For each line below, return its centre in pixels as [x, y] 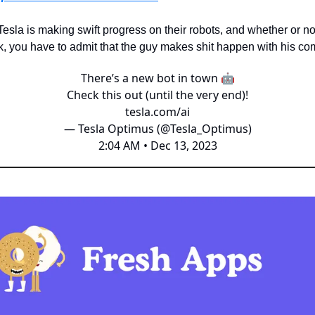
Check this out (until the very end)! [157, 95]
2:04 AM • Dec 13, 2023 [157, 145]
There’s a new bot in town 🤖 [157, 78]
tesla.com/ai [157, 111]
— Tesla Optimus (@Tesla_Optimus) [157, 128]
